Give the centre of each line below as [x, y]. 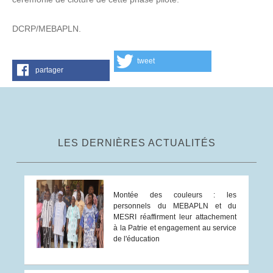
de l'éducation [137, 239]
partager [49, 70]
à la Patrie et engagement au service [175, 228]
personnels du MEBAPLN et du [175, 206]
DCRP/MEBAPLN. [47, 29]
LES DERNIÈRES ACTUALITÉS [136, 143]
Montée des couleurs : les [175, 195]
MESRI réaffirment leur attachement [175, 217]
